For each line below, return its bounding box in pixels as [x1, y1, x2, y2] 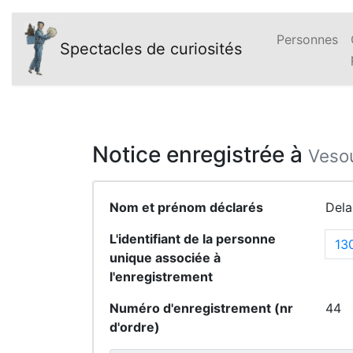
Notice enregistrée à [92, 141, 308, 168]
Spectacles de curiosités [60, 39, 242, 58]
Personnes [277, 32, 338, 47]
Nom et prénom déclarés [110, 199, 263, 215]
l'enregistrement [110, 269, 213, 284]
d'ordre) [110, 319, 160, 335]
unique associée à [110, 250, 221, 266]
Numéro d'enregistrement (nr [110, 300, 293, 316]
